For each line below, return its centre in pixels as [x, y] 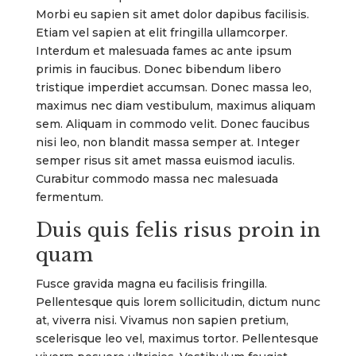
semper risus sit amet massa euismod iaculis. [165, 160]
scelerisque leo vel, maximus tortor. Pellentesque [177, 338]
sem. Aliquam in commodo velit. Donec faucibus [172, 124]
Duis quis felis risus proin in [178, 230]
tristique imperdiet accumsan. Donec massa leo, [173, 87]
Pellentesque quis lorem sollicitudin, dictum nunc [178, 302]
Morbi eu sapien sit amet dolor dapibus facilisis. [172, 14]
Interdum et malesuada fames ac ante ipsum [163, 50]
